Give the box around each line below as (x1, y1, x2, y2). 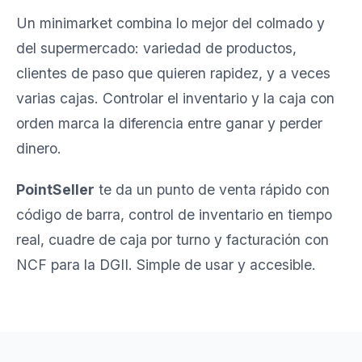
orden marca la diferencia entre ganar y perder (16, 114, 322, 132)
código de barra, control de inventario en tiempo (16, 205, 332, 223)
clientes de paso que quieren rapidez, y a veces (16, 64, 330, 82)
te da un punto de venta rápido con (95, 180, 330, 198)
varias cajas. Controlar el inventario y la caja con (16, 89, 335, 107)
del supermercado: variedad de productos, (16, 39, 297, 57)
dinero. (16, 139, 61, 157)
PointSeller (16, 180, 95, 198)
